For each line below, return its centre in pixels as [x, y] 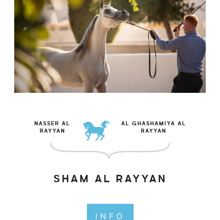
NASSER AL [53, 124]
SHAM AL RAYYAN [110, 179]
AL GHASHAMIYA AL [153, 124]
